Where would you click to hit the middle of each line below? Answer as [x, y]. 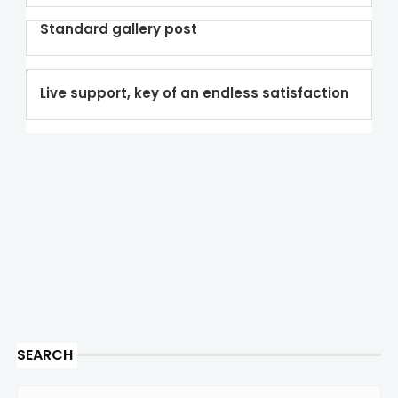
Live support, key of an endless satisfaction [194, 92]
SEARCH [44, 354]
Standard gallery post [118, 29]
